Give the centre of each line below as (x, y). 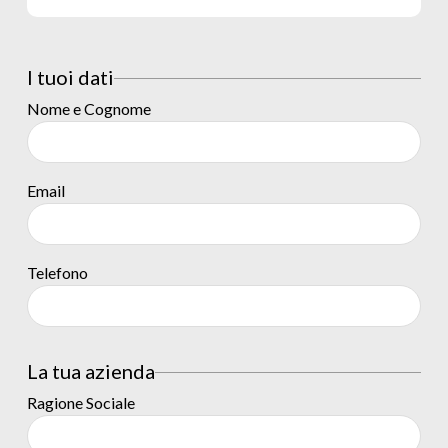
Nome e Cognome (89, 108)
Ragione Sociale (81, 402)
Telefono (57, 272)
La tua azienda (91, 371)
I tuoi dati (70, 77)
